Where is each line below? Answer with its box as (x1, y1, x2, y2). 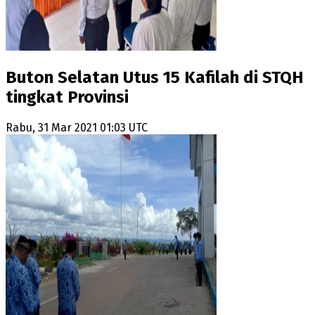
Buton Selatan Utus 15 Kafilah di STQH (6, 67, 304, 87)
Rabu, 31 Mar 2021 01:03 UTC (6, 120, 148, 134)
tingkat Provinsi (6, 86, 129, 107)
